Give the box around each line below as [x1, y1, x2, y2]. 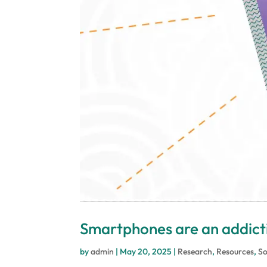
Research [178, 246, 213, 257]
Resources [216, 246, 254, 257]
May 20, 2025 [120, 246, 172, 257]
